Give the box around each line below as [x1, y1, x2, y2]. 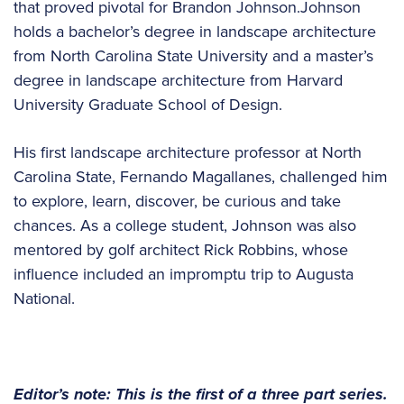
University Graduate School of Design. [14, 93, 282, 116]
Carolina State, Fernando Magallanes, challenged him [14, 165, 388, 188]
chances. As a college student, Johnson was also [14, 214, 356, 237]
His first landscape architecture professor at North [14, 141, 362, 164]
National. [14, 287, 75, 310]
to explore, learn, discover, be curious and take [14, 189, 341, 213]
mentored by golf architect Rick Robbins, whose [14, 238, 348, 262]
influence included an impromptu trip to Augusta [14, 262, 353, 286]
